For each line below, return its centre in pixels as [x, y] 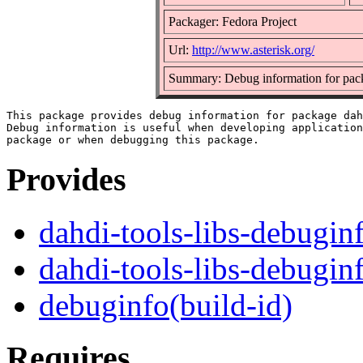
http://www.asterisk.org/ [253, 49]
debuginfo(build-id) [166, 305]
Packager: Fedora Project [233, 21]
